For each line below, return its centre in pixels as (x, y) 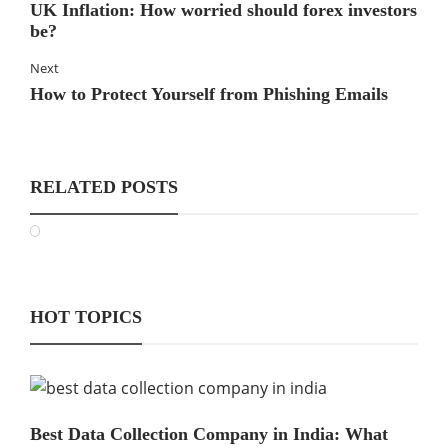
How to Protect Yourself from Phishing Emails (209, 94)
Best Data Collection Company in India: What (209, 434)
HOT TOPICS (86, 317)
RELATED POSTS (104, 187)
